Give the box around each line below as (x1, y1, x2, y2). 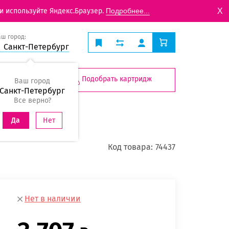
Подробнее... (106, 7, 150, 15)
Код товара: (108, 142, 153, 152)
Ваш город (14, 77, 50, 85)
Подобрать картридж (82, 75, 152, 84)
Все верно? (13, 96, 51, 105)
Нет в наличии (25, 194, 81, 204)
